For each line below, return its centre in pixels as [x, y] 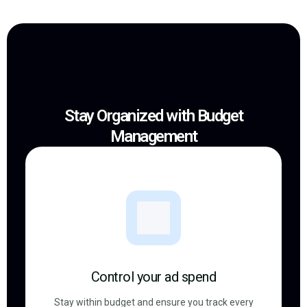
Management [153, 136]
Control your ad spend [153, 277]
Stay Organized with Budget [153, 116]
